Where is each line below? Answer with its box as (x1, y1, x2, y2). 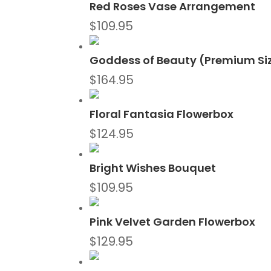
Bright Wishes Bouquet (90, 160, 217, 176)
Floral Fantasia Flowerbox (90, 106, 234, 122)
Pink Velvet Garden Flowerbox (90, 214, 256, 230)
